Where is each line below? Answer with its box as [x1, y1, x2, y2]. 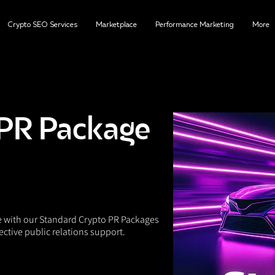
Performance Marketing [155, 21, 234, 29]
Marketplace [95, 21, 137, 29]
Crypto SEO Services [7, 21, 77, 29]
